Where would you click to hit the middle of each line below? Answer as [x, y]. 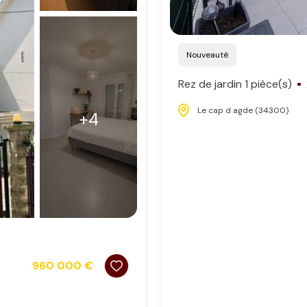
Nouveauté [210, 55]
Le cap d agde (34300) [243, 111]
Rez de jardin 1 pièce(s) [235, 84]
